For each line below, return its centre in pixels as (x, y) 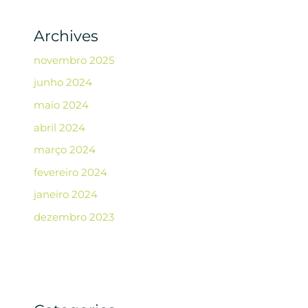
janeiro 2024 (66, 195)
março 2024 (65, 150)
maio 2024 (62, 105)
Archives (66, 35)
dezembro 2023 (74, 218)
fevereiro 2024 (71, 172)
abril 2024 (60, 128)
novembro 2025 (74, 60)
